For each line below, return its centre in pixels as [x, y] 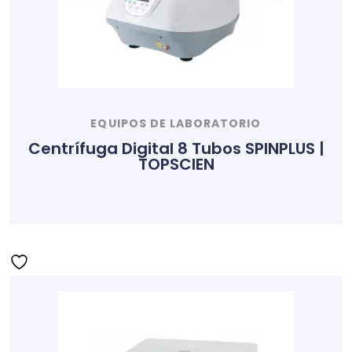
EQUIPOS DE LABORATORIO [176, 124]
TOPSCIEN [176, 164]
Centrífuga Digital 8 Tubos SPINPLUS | [176, 148]
